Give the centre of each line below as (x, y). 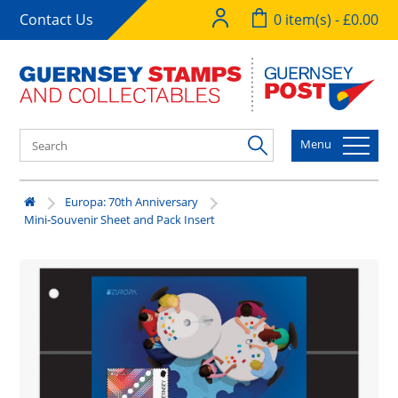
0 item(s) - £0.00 (326, 19)
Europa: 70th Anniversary (132, 201)
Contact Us (57, 19)
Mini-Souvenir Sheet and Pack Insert (120, 219)
